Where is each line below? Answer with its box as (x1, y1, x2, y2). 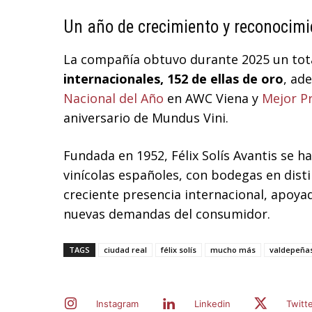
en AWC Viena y (164, 90, 262, 107)
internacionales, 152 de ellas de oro (63, 70, 283, 88)
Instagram (96, 298, 139, 310)
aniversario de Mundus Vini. (63, 109, 228, 127)
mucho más (210, 244, 256, 256)
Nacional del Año (63, 90, 164, 107)
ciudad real (104, 244, 147, 256)
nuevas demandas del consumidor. (63, 205, 270, 223)
